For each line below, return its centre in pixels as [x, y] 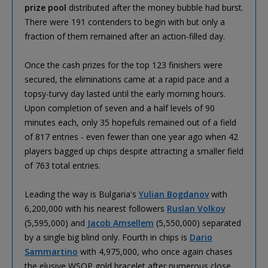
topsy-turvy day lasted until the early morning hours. [125, 93]
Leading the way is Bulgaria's [82, 194]
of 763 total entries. [63, 165]
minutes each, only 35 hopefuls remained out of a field [130, 122]
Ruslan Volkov [196, 208]
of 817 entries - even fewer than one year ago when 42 [131, 136]
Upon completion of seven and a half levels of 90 [120, 108]
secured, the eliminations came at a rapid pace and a [127, 79]
